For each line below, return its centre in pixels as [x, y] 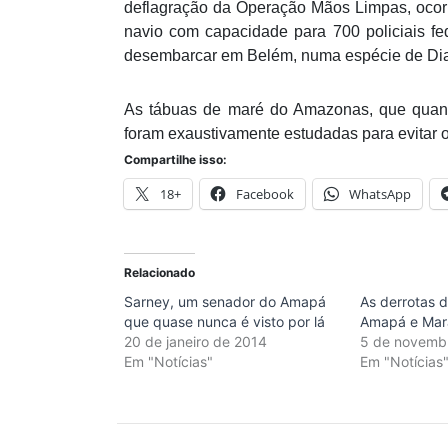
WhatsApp [380, 194]
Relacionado [159, 273]
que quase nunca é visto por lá [224, 322]
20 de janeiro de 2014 [195, 342]
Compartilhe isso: [175, 160]
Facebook [265, 194]
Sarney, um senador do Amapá [225, 302]
